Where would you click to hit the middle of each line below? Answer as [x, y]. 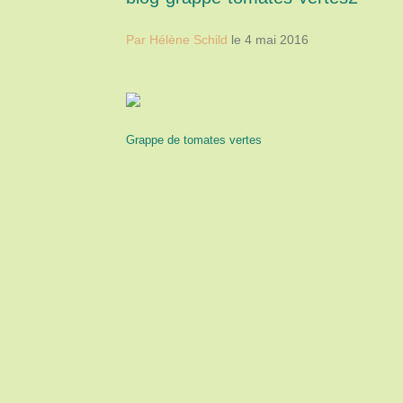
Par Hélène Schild [179, 40]
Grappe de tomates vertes [194, 140]
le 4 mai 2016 [270, 40]
